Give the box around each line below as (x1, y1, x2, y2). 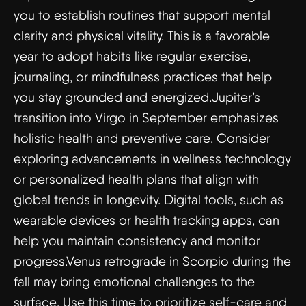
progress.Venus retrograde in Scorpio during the (14, 253, 291, 269)
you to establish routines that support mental (14, 8, 270, 23)
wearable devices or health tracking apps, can (14, 212, 279, 228)
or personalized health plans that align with (14, 171, 259, 187)
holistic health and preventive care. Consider (14, 130, 270, 146)
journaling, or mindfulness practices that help (14, 69, 272, 85)
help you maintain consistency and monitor (14, 233, 260, 249)
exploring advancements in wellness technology (14, 151, 291, 167)
